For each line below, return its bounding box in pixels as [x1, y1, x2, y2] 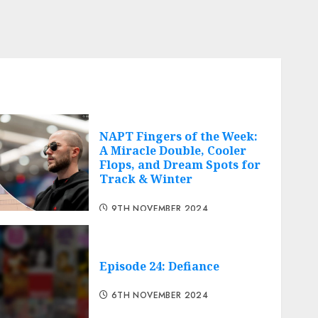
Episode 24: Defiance [99, 258, 220, 275]
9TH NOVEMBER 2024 [111, 202, 209, 215]
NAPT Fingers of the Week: [99, 128, 258, 145]
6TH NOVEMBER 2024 [111, 289, 209, 302]
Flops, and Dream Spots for [99, 157, 261, 173]
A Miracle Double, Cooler [99, 143, 247, 159]
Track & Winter [99, 171, 193, 187]
